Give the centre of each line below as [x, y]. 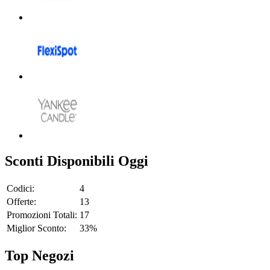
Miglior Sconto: [36, 228]
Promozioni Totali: [42, 215]
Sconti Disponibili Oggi [77, 161]
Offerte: [21, 201]
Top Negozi [39, 255]
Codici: [20, 188]
